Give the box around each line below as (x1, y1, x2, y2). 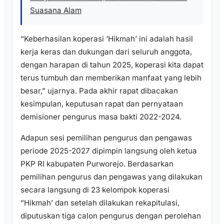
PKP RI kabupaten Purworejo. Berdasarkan (20, 158, 173, 168)
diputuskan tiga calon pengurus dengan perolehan (20, 210, 201, 220)
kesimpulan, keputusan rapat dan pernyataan (20, 99, 183, 109)
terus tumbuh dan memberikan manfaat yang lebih (20, 73, 201, 83)
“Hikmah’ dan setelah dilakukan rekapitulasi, (20, 197, 179, 207)
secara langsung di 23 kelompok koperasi (20, 184, 169, 194)
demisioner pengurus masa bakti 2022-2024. (20, 112, 181, 122)
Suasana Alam (30, 5, 81, 15)
